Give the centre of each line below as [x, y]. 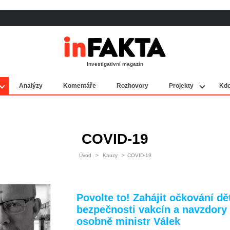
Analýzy [31, 86]
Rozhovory [132, 86]
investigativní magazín [115, 64]
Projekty [181, 86]
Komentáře [80, 86]
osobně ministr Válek [128, 222]
